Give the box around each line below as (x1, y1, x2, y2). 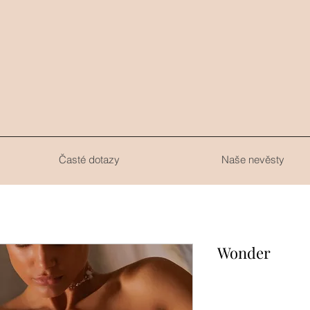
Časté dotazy (59, 153, 120, 166)
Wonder (217, 242, 271, 263)
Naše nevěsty (221, 153, 284, 166)
